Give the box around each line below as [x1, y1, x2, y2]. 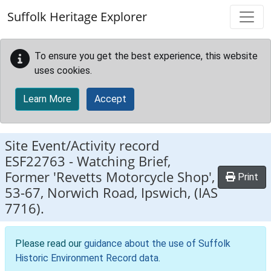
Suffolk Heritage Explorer [7, 8, 147, 25]
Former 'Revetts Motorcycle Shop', [5, 168, 215, 186]
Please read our [15, 238, 84, 249]
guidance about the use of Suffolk [84, 238, 230, 249]
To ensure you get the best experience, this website [34, 50, 258, 62]
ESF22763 [5, 152, 65, 171]
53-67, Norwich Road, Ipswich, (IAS [5, 183, 218, 202]
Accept [94, 93, 126, 105]
